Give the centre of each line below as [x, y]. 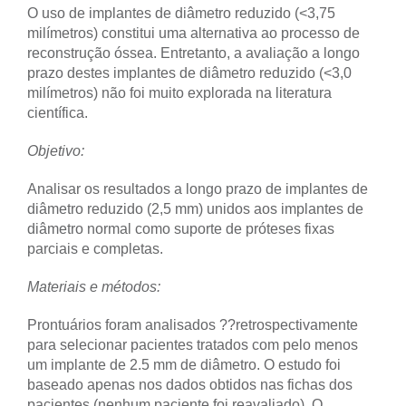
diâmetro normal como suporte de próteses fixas [181, 228]
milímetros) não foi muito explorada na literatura [179, 92]
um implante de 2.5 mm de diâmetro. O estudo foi [184, 364]
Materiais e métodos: [94, 286]
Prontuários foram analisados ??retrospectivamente [193, 324]
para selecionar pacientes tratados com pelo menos [193, 344]
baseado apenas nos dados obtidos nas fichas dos [190, 384]
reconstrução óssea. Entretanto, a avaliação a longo [193, 53]
